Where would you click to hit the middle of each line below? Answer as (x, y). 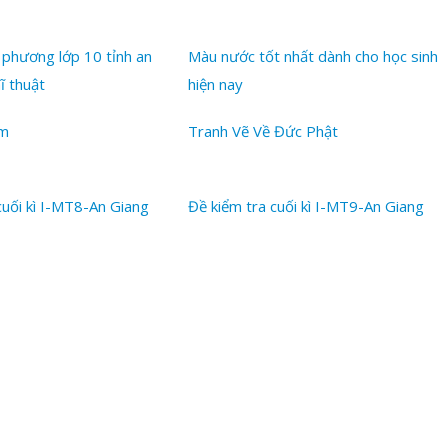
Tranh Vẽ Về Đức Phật (262, 130)
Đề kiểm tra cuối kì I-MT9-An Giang (305, 205)
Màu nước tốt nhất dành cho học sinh (312, 56)
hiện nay (215, 84)
